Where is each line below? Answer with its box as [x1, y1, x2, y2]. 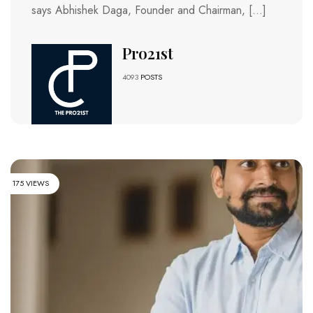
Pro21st [122, 43, 173, 64]
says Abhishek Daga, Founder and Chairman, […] [31, 2, 266, 19]
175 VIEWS [12, 177, 49, 189]
